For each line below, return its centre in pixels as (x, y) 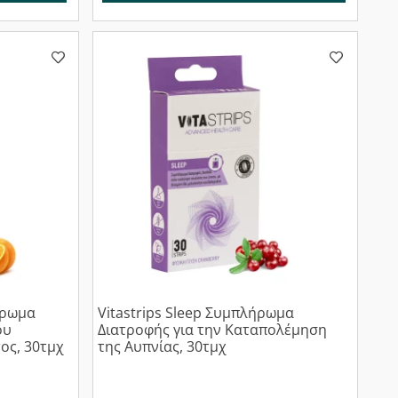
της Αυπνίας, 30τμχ (163, 346)
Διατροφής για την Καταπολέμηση (213, 329)
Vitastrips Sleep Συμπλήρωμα (196, 312)
